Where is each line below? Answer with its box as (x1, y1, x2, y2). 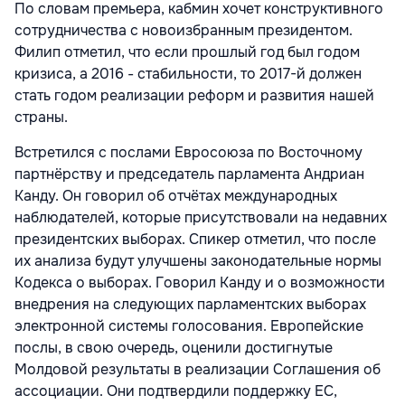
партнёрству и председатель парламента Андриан (14, 164, 364, 184)
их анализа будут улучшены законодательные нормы (14, 250, 381, 270)
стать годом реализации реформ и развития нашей (14, 85, 374, 105)
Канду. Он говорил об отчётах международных (14, 185, 337, 205)
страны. (14, 107, 68, 127)
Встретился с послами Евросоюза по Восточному (14, 142, 363, 162)
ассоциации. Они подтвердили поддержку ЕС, (14, 381, 337, 400)
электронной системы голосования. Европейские (14, 316, 363, 335)
